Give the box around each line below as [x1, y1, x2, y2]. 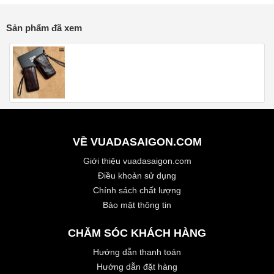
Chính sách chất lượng [93, 185, 181, 196]
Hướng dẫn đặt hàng [97, 262, 177, 272]
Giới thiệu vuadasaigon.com [83, 156, 191, 166]
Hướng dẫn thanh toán [93, 247, 181, 257]
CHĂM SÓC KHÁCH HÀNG [68, 227, 206, 240]
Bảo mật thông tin [103, 200, 171, 210]
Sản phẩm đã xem [6, 23, 82, 34]
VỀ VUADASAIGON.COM [72, 136, 202, 149]
